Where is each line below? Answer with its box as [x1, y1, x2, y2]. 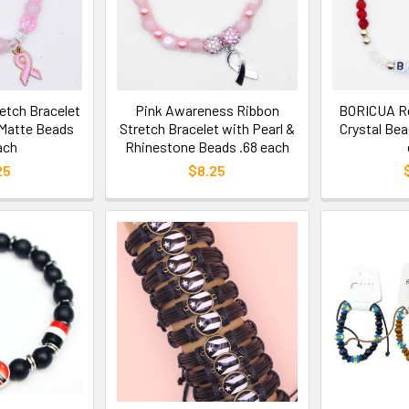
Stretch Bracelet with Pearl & [119, 119, 295, 137]
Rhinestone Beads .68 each [124, 137, 289, 155]
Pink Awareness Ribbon [134, 100, 279, 119]
